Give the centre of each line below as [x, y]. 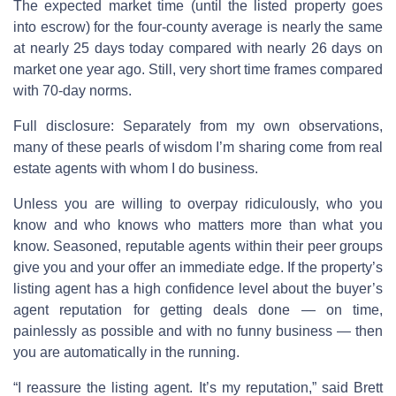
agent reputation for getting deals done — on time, [198, 309]
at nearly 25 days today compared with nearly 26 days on [198, 48]
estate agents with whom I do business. [136, 168]
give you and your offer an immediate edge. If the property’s [198, 267]
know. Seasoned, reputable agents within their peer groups [198, 246]
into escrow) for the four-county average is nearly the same [198, 27]
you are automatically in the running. [126, 352]
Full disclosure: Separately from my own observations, [198, 126]
